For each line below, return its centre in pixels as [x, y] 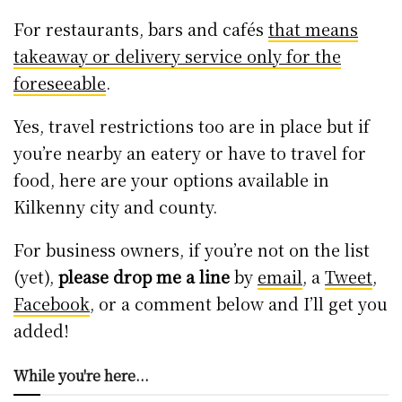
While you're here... [81, 375]
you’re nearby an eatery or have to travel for [190, 152]
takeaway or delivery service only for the [177, 55]
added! [41, 330]
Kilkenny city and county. [115, 206]
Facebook [52, 303]
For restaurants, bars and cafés [141, 28]
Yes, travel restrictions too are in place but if [192, 125]
